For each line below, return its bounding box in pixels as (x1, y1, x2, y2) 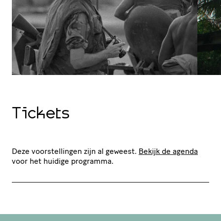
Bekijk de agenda (139, 147, 198, 156)
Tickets (12, 107, 70, 123)
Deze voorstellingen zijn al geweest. (12, 147, 139, 156)
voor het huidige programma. (12, 156, 113, 166)
